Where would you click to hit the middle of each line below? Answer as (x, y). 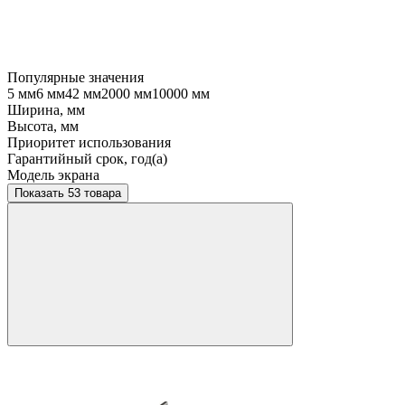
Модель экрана (53, 174)
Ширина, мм (46, 109)
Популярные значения (75, 77)
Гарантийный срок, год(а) (87, 158)
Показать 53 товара (94, 193)
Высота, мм (43, 126)
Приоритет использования (89, 142)
